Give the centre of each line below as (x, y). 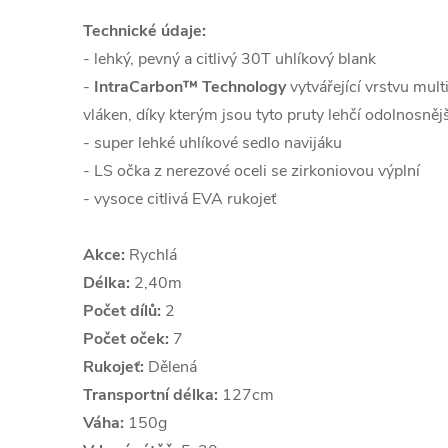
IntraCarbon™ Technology (190, 87)
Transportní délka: (150, 395)
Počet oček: (126, 339)
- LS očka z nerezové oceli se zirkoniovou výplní (251, 171)
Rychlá (151, 255)
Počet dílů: (122, 311)
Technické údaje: (144, 31)
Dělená (170, 367)
